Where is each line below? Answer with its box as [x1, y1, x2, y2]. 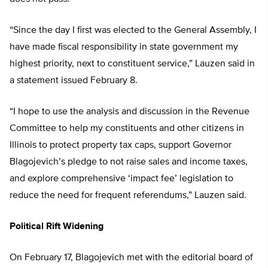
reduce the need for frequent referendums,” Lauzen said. [10, 191, 246, 201]
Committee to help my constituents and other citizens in [10, 124, 244, 134]
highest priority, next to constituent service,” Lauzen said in [10, 59, 255, 69]
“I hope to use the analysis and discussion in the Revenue [10, 107, 249, 117]
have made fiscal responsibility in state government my [10, 42, 238, 53]
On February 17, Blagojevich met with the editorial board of [10, 253, 253, 263]
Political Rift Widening [10, 222, 103, 232]
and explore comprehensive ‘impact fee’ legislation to [10, 174, 233, 184]
